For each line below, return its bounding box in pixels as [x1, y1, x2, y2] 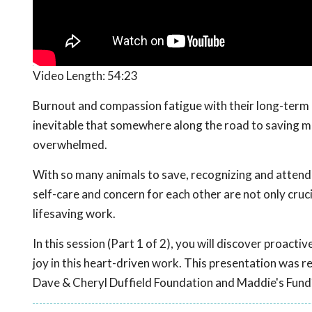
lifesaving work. [33, 206, 116, 221]
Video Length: [33, 68, 107, 84]
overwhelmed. [33, 137, 107, 153]
